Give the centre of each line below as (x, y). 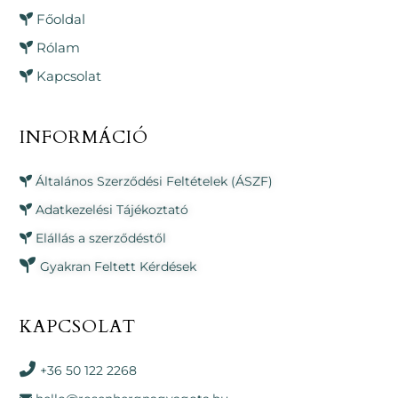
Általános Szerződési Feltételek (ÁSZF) (155, 181)
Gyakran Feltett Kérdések (119, 266)
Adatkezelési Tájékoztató (112, 209)
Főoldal (61, 20)
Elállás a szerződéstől (101, 238)
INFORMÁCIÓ (84, 137)
